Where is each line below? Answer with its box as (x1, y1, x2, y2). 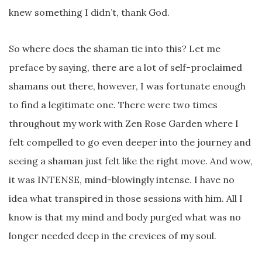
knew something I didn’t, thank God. (9, 6, 170, 18)
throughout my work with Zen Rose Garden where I (9, 117, 239, 129)
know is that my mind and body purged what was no (9, 211, 241, 223)
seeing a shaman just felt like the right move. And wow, (9, 154, 253, 167)
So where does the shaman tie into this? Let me (9, 42, 220, 54)
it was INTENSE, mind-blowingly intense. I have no (9, 173, 235, 185)
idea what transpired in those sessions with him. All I (9, 192, 243, 204)
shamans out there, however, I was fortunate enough (9, 80, 246, 92)
